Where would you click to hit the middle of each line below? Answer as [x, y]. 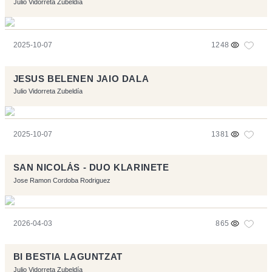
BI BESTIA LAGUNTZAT [68, 257]
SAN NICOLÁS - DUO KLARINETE [91, 168]
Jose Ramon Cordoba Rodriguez [62, 180]
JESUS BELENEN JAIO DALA [81, 79]
